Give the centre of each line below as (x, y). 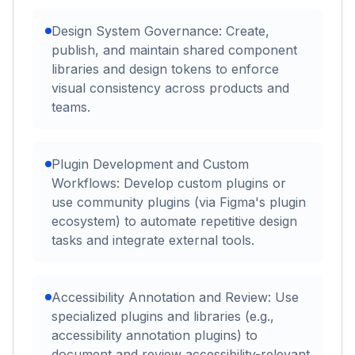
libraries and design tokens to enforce (165, 69)
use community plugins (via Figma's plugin (179, 202)
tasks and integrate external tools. (153, 240)
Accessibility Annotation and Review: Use (175, 298)
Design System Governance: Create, (160, 31)
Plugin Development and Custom (150, 164)
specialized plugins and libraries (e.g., (163, 317)
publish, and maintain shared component (174, 50)
